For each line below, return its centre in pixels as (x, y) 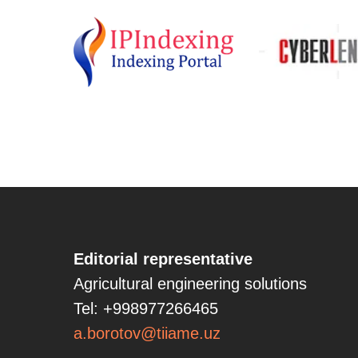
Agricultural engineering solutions (190, 284)
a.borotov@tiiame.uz (147, 333)
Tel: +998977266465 (146, 308)
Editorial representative (163, 259)
